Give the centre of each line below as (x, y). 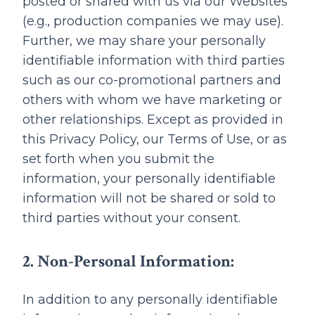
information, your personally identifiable (149, 179)
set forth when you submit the (118, 159)
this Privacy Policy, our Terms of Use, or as (155, 139)
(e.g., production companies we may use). (153, 21)
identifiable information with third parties (154, 60)
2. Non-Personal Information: (128, 261)
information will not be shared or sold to (149, 198)
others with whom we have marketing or (152, 100)
